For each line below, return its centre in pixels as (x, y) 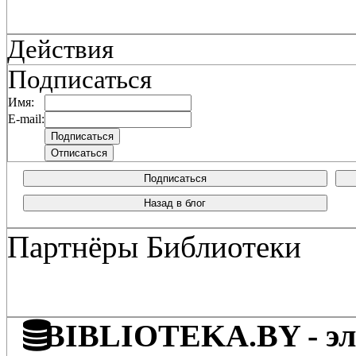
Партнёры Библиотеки (154, 247)
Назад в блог (175, 203)
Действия (60, 49)
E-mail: (26, 119)
